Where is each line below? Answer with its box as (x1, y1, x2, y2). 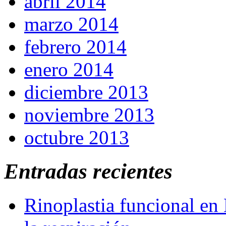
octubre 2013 (24, 127, 129, 149)
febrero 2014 (24, 36, 127, 58)
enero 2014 (24, 59, 114, 81)
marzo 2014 (24, 13, 119, 35)
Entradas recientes (4, 159, 173, 184)
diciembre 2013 (24, 81, 148, 103)
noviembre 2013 (24, 104, 154, 126)
